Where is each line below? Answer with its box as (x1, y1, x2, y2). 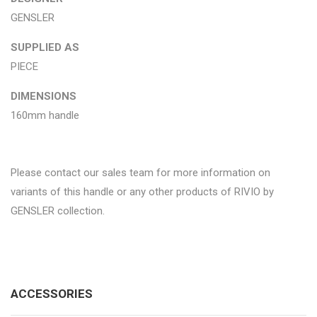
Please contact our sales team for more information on (11, 166, 270, 179)
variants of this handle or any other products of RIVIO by (11, 185, 274, 198)
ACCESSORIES (11, 286, 93, 301)
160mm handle (11, 108, 79, 122)
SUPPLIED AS (11, 40, 79, 54)
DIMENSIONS (11, 89, 76, 103)
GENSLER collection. (11, 204, 105, 217)
